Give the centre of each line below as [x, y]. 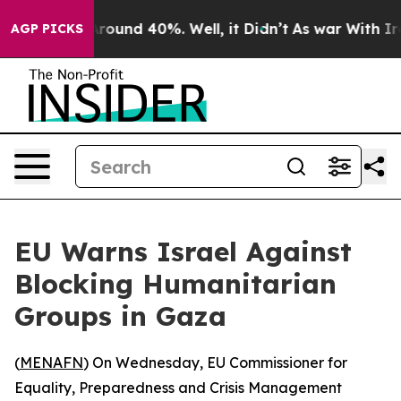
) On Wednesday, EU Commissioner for [215, 363]
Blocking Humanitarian [175, 284]
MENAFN [51, 363]
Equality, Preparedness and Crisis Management [178, 388]
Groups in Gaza [120, 316]
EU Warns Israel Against [183, 252]
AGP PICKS [47, 29]
